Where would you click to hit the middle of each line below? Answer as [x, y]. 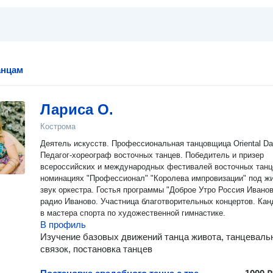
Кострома [58, 126]
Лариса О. [77, 109]
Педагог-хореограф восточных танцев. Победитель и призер [152, 155]
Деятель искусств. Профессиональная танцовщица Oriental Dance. [76, 144]
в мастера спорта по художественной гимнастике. [133, 213]
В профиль [63, 225]
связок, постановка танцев [96, 249]
